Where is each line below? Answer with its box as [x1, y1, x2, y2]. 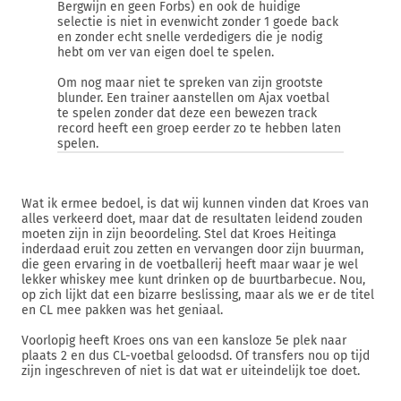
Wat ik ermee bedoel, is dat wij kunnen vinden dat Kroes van [21, 196, 369, 211]
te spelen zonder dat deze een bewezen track [57, 106, 317, 121]
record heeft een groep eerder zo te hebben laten [57, 121, 341, 136]
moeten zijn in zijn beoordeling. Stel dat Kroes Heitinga [21, 226, 337, 242]
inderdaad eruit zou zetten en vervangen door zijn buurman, [21, 242, 363, 257]
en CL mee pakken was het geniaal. [21, 303, 223, 318]
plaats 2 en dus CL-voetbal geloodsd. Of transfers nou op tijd [21, 348, 370, 363]
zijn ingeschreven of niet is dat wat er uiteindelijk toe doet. [21, 363, 360, 379]
